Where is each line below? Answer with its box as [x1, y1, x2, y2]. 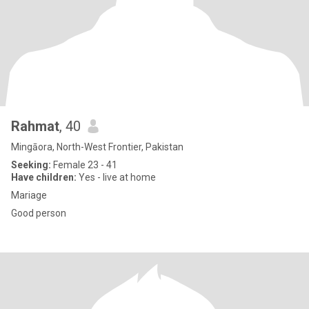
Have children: [11, 172, 77, 183]
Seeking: [11, 159, 51, 170]
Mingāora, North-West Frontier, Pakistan [11, 141, 183, 152]
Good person [11, 208, 66, 219]
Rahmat [11, 118, 59, 134]
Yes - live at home [77, 172, 156, 183]
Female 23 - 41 [51, 159, 117, 170]
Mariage [11, 190, 47, 201]
